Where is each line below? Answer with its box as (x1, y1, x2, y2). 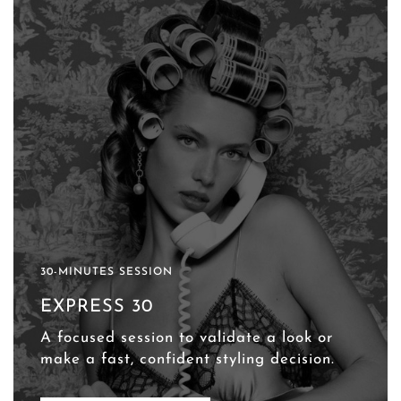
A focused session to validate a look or (40, 329, 334, 346)
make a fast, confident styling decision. (40, 351, 336, 367)
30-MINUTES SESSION (40, 266, 174, 277)
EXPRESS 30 (40, 297, 153, 316)
